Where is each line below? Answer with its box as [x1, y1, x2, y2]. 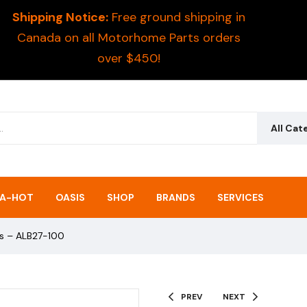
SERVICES [217, 191, 264, 204]
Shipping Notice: [12, 9, 108, 25]
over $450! [97, 50, 160, 66]
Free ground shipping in [108, 9, 245, 25]
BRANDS [156, 191, 195, 204]
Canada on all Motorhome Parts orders [16, 29, 241, 46]
